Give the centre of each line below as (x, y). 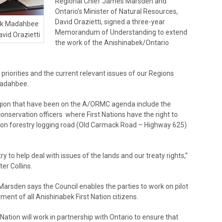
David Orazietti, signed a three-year (110, 22)
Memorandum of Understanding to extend (121, 32)
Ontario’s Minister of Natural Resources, (116, 11)
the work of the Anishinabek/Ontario (112, 42)
